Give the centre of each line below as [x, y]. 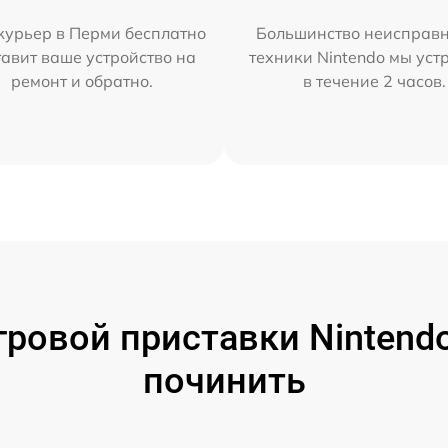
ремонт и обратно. [81, 81]
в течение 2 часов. [374, 81]
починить [224, 381]
